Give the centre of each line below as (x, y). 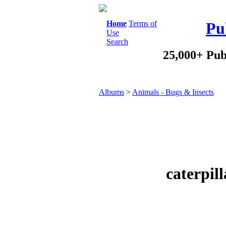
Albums (111, 92)
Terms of (143, 23)
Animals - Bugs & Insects (173, 92)
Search (117, 42)
